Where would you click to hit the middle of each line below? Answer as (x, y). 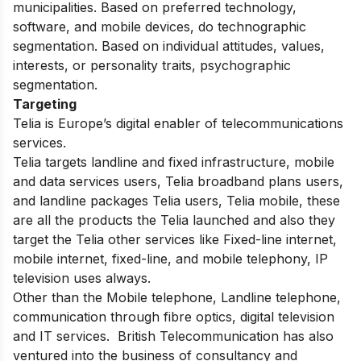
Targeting (45, 104)
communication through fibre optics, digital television (174, 316)
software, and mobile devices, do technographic (160, 26)
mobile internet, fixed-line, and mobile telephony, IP (170, 258)
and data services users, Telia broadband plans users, (178, 181)
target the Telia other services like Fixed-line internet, (175, 239)
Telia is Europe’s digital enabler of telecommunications (178, 123)
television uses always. (84, 278)
